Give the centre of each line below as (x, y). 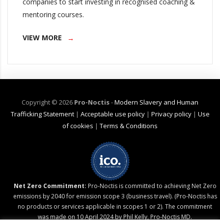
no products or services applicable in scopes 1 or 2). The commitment (115, 207)
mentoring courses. (53, 15)
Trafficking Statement (42, 114)
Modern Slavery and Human (156, 102)
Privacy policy (171, 114)
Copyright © (40, 102)
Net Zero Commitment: (50, 186)
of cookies (78, 126)
